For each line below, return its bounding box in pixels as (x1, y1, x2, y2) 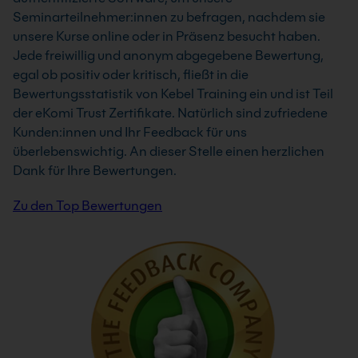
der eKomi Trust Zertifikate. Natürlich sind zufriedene (13, 105, 328, 121)
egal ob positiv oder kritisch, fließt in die (13, 66, 249, 82)
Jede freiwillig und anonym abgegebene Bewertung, (13, 47, 324, 63)
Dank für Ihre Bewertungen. (13, 162, 177, 178)
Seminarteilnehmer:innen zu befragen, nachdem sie (13, 9, 325, 25)
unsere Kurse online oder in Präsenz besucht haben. (13, 28, 320, 44)
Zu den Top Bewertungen (13, 197, 162, 213)
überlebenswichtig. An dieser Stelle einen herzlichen (13, 143, 324, 159)
